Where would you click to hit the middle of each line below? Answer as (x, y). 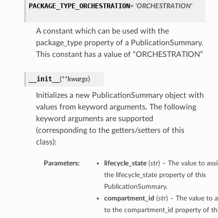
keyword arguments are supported (94, 119)
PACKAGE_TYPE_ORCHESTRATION (79, 6)
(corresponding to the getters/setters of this (110, 131)
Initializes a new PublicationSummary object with (120, 96)
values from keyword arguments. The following (116, 107)
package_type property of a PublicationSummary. (119, 43)
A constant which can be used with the (102, 31)
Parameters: (62, 163)
